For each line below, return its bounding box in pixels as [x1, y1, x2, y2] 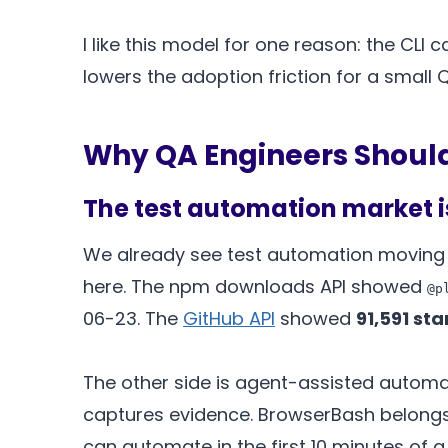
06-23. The [83, 306, 183, 332]
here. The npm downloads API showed [83, 274, 427, 300]
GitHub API [183, 306, 275, 332]
